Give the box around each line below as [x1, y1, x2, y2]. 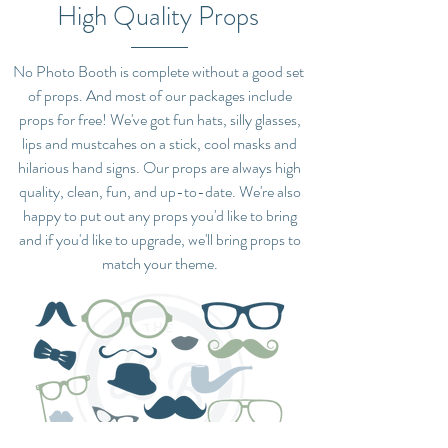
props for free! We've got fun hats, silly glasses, [18, 108, 301, 131]
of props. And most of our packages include [27, 84, 292, 107]
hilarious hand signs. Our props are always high [18, 156, 301, 179]
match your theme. [101, 252, 218, 275]
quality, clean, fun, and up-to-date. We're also [18, 180, 301, 203]
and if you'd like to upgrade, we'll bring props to [18, 228, 301, 251]
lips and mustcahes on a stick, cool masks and [22, 132, 297, 155]
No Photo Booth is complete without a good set [12, 60, 307, 83]
